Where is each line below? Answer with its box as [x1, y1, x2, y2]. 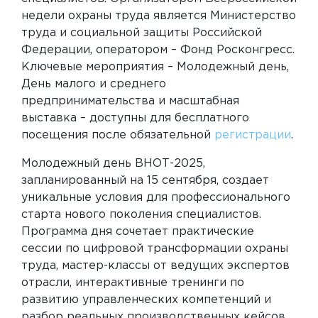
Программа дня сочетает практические [21, 226, 254, 237]
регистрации [214, 129, 291, 141]
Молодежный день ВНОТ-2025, [21, 158, 205, 169]
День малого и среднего [21, 78, 166, 89]
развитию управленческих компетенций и [21, 294, 271, 305]
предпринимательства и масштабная [21, 95, 239, 106]
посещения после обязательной [21, 129, 214, 141]
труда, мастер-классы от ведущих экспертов [21, 260, 290, 271]
